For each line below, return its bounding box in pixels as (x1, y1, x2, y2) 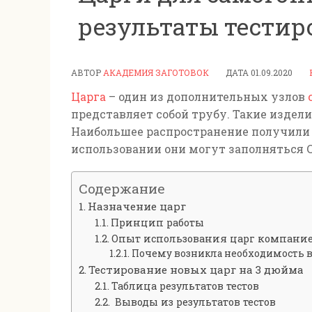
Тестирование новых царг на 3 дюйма (88, 262, 304, 276)
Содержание (79, 179, 165, 197)
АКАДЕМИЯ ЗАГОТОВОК (103, 66, 209, 78)
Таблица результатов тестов (111, 279, 259, 292)
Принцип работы (110, 215, 204, 229)
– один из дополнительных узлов (106, 88, 308, 104)
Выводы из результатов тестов (111, 295, 276, 309)
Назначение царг (88, 198, 187, 213)
